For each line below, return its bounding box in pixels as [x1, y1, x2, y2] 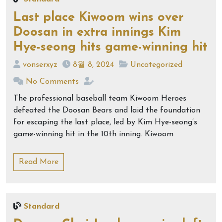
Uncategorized [130, 61, 182, 69]
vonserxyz [23, 61, 57, 69]
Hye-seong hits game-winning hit [13, 41, 208, 54]
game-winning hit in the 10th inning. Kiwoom [13, 130, 173, 138]
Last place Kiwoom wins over [13, 11, 183, 24]
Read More [19, 158, 58, 166]
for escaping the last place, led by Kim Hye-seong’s [13, 118, 197, 126]
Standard [24, 203, 59, 211]
